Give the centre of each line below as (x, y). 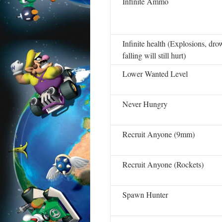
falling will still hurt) (154, 55)
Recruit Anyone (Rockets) (163, 164)
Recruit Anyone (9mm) (159, 134)
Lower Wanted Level (155, 74)
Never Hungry (145, 104)
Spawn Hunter (145, 194)
